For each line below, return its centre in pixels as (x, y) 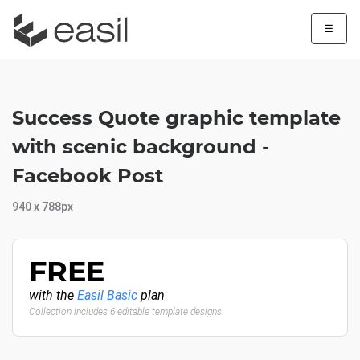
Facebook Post (88, 176)
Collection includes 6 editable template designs (125, 312)
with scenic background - (141, 147)
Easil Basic (107, 295)
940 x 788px (43, 207)
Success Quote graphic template (176, 118)
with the (53, 295)
